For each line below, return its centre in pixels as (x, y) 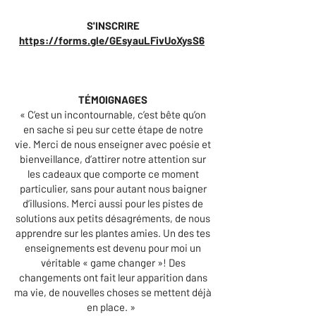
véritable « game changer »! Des (113, 262)
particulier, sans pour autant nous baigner (113, 188)
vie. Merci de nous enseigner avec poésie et (113, 144)
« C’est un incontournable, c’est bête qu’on (113, 114)
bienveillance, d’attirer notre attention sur (113, 159)
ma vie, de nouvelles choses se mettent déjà (113, 292)
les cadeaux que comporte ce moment (113, 174)
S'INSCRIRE (113, 25)
